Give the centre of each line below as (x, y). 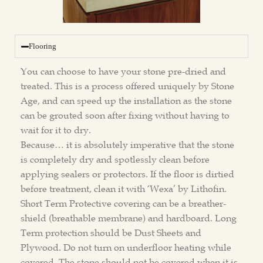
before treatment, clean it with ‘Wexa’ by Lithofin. (124, 188)
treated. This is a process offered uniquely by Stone (127, 86)
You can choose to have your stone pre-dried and (123, 71)
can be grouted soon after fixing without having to (125, 115)
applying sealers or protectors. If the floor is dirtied (127, 174)
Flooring (43, 46)
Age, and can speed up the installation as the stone (126, 100)
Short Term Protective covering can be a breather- (123, 203)
